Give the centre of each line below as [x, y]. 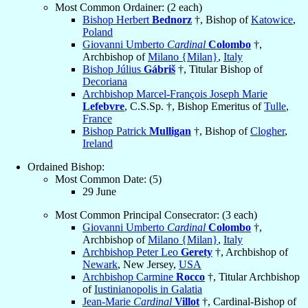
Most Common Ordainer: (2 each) [129, 8]
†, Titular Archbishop [252, 277]
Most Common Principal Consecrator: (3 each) [156, 215]
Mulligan [170, 131]
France [97, 119]
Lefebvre [103, 107]
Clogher [267, 131]
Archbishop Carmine [129, 277]
